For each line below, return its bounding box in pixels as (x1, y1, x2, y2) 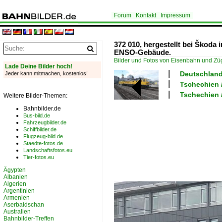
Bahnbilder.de (23, 105, 61, 112)
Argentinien (3, 187, 35, 194)
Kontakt (136, 12, 156, 19)
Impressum (161, 12, 190, 19)
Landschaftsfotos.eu (23, 147, 72, 153)
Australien (3, 208, 31, 215)
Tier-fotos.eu (23, 154, 54, 160)
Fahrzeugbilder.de (23, 119, 66, 125)
